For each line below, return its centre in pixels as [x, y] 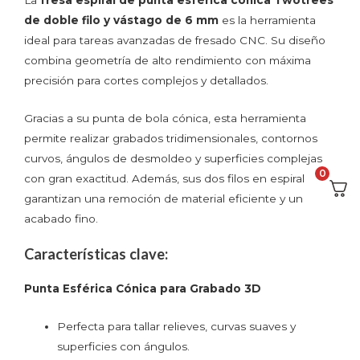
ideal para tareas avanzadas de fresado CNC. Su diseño [175, 40]
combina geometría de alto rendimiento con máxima [168, 60]
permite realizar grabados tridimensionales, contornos [171, 138]
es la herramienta [267, 20]
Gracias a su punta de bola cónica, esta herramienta [165, 118]
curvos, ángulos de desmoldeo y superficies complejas [173, 158]
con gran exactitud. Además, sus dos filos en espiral [164, 178]
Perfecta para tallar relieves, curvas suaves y [177, 327]
